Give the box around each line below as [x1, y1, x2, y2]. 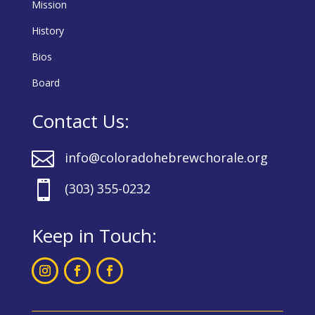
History [31, 24, 64, 37]
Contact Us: [31, 108, 129, 134]
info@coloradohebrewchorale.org [64, 149, 268, 166]
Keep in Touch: [31, 223, 157, 248]
